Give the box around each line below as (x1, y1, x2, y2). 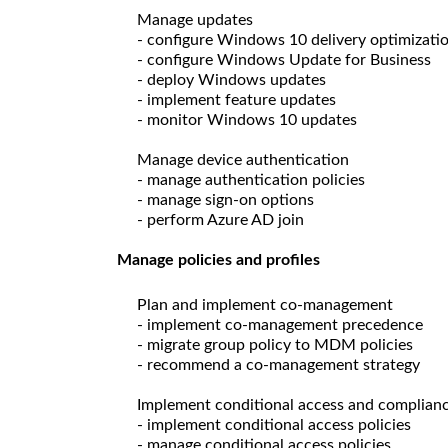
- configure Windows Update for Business (137, 51, 431, 68)
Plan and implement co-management (137, 296, 393, 313)
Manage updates (137, 11, 253, 28)
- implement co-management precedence (137, 316, 423, 333)
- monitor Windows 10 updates (137, 111, 357, 128)
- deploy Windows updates (137, 71, 326, 88)
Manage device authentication (137, 151, 349, 168)
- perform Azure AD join (137, 211, 304, 228)
